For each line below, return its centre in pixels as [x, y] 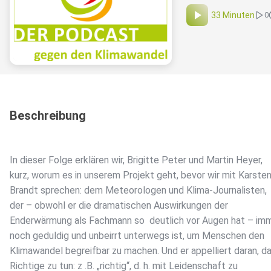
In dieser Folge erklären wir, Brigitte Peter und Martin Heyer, [136, 160]
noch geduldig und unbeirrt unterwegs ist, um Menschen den [137, 236]
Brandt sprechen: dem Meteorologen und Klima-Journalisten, [138, 191]
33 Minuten [233, 15]
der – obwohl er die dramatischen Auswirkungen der [119, 206]
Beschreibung [48, 116]
